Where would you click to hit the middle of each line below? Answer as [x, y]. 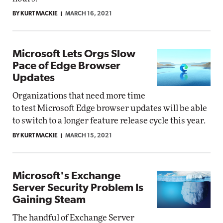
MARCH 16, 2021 [89, 14]
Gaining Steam [49, 200]
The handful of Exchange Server [73, 218]
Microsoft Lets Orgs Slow [74, 55]
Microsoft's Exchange [66, 176]
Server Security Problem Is [78, 188]
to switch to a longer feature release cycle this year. [109, 121]
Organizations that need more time [79, 96]
